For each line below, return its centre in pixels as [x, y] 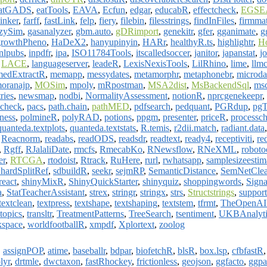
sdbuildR [70, 170]
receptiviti [234, 138]
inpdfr [40, 52]
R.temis [155, 128]
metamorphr [156, 74]
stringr [124, 192]
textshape [92, 203]
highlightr [235, 42]
